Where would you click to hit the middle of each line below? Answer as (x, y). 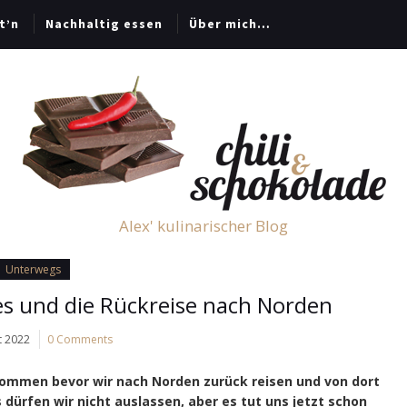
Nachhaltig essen (104, 24)
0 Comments (80, 339)
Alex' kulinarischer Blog (203, 226)
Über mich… (230, 24)
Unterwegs (33, 269)
